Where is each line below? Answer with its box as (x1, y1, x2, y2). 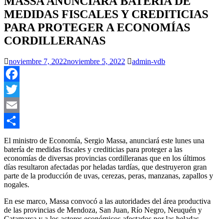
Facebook (4, 85, 34, 93)
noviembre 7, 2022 (9, 57, 67, 66)
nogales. (4, 180, 29, 189)
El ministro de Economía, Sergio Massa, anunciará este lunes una (4, 136, 204, 145)
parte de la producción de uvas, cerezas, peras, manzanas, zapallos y (4, 171, 213, 180)
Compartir (4, 131, 35, 140)
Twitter (4, 100, 26, 109)
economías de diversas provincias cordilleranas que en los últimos (4, 153, 205, 162)
